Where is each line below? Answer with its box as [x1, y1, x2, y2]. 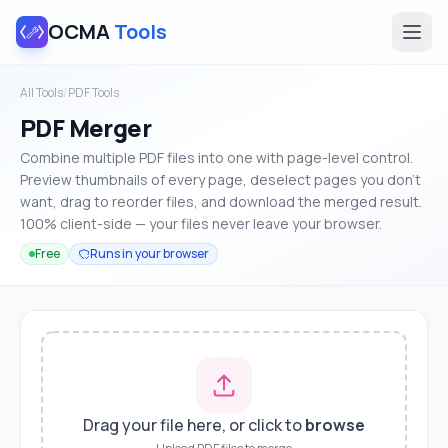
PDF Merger [20, 111, 151, 144]
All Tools [20, 84, 63, 101]
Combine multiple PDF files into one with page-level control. [20, 148, 413, 167]
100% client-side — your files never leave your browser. [20, 214, 382, 233]
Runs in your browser [90, 245, 209, 262]
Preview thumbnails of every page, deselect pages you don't [20, 170, 421, 189]
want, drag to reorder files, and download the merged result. [20, 192, 422, 211]
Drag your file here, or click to [83, 414, 305, 436]
